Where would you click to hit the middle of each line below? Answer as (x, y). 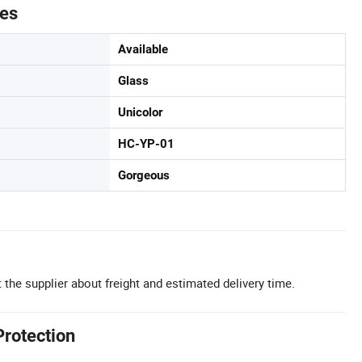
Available (143, 49)
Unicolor (140, 112)
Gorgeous (144, 175)
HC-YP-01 (146, 144)
